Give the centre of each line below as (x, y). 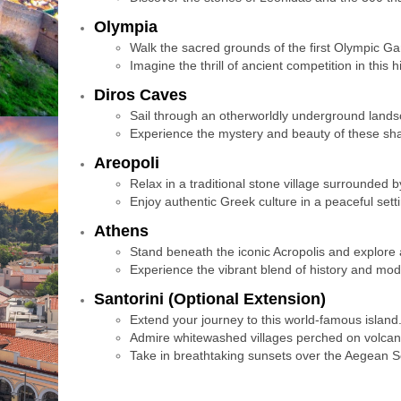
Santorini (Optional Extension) (209, 299)
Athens (121, 231)
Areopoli (126, 163)
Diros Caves (140, 95)
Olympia (125, 27)
